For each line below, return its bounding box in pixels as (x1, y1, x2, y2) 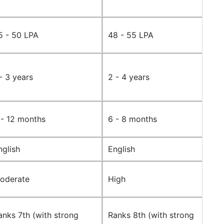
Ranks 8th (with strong (108, 210, 194, 220)
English (108, 144, 135, 154)
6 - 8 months (108, 114, 157, 124)
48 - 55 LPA (108, 30, 153, 40)
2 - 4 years (108, 72, 149, 82)
